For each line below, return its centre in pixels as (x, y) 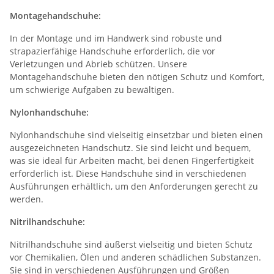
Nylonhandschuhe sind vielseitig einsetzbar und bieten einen (136, 135)
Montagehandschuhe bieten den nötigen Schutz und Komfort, (137, 76)
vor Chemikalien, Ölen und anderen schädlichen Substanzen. (135, 257)
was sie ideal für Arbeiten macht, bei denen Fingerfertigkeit (132, 160)
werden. (27, 199)
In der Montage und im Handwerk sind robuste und (116, 38)
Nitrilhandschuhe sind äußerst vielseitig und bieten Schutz (131, 244)
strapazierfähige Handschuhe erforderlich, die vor (113, 51)
